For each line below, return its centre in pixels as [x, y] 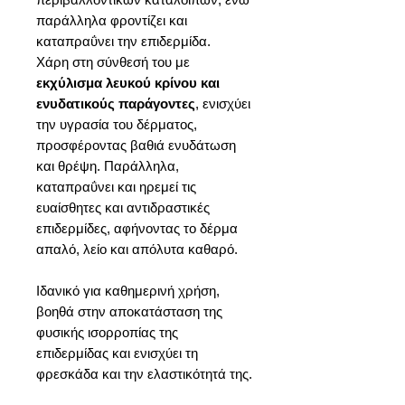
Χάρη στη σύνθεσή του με [113, 61]
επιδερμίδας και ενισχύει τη [117, 353]
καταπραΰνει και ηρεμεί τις [116, 186]
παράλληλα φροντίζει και [112, 20]
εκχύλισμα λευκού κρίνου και [128, 82]
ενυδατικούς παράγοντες [116, 103]
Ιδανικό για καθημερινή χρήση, [128, 290]
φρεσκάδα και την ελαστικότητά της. [144, 373]
